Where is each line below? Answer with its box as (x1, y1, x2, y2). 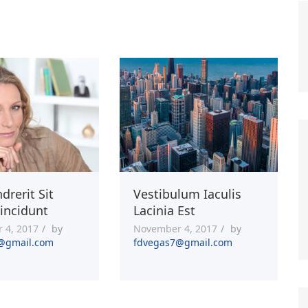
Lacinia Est (133, 201, 195, 219)
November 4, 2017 (133, 221, 217, 235)
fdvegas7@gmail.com (133, 235, 232, 249)
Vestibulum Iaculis (133, 185, 241, 202)
